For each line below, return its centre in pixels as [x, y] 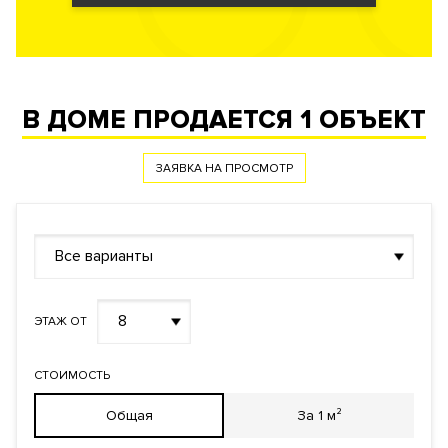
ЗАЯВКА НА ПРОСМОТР [224, 169]
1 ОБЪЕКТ [363, 120]
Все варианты [104, 256]
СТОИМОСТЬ [72, 376]
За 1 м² [319, 416]
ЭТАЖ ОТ [60, 322]
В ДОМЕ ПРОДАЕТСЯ [161, 120]
